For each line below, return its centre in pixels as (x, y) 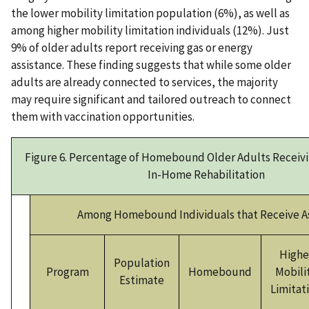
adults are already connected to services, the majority (144, 82)
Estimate (142, 280)
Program (67, 272)
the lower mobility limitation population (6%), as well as (150, 13)
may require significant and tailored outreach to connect (151, 100)
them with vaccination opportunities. (103, 117)
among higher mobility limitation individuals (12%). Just (150, 31)
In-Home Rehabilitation (206, 175)
